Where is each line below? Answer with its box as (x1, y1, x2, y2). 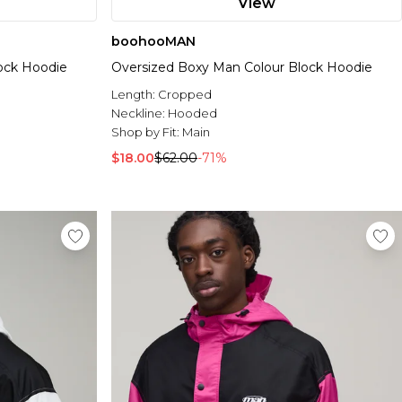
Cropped (158, 87, 212, 102)
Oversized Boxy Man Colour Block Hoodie (111, 59, 372, 76)
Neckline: (111, 106, 168, 121)
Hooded (168, 106, 217, 121)
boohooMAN (111, 33, 196, 50)
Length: (111, 87, 158, 102)
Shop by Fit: (111, 125, 182, 140)
